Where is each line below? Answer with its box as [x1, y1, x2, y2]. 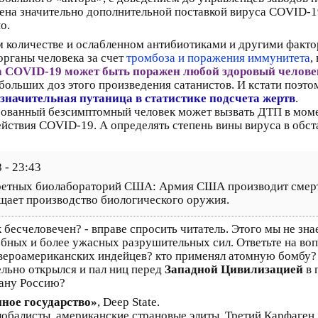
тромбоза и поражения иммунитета [126, 50, 310, 65]
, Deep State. [97, 295, 160, 309]
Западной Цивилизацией [165, 262, 303, 276]
